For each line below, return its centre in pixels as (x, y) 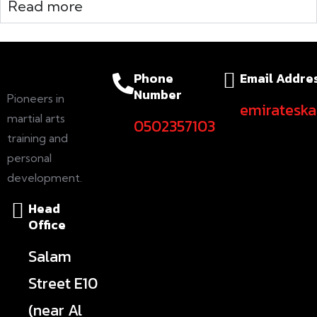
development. (45, 178)
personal (29, 158)
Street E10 (63, 284)
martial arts (36, 119)
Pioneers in (36, 99)
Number (158, 95)
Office (47, 225)
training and (38, 138)
